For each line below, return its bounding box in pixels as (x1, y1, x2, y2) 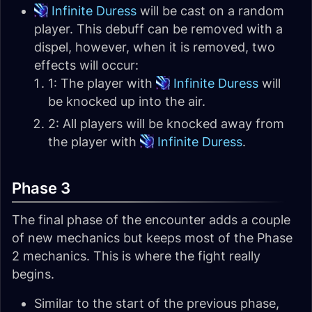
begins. (12, 267, 54, 281)
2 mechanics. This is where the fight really (12, 249, 260, 263)
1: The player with (48, 76, 156, 91)
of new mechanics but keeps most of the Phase (12, 231, 292, 245)
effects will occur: (34, 58, 139, 72)
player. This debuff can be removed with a (34, 22, 283, 36)
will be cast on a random (136, 3, 284, 18)
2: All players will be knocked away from (48, 116, 284, 131)
